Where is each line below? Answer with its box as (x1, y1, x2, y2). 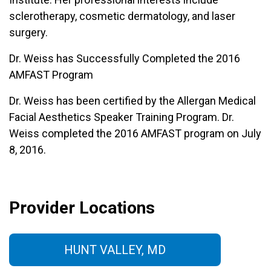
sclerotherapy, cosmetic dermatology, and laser (9, 10, 235, 22)
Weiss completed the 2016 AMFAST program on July (9, 127, 261, 140)
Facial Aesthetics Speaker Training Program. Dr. (9, 111, 234, 123)
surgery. (9, 26, 48, 39)
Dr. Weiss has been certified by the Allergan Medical (9, 94, 256, 107)
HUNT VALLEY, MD (64, 243, 166, 257)
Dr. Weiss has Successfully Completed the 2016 (9, 52, 240, 65)
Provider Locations (9, 198, 155, 218)
